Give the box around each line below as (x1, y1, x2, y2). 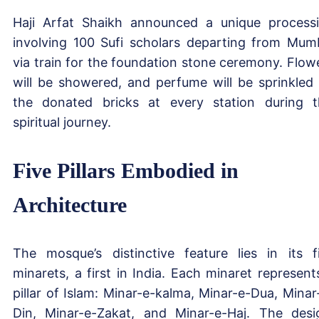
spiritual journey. (13, 114, 111, 130)
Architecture (13, 192, 127, 216)
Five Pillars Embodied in (13, 158, 239, 182)
